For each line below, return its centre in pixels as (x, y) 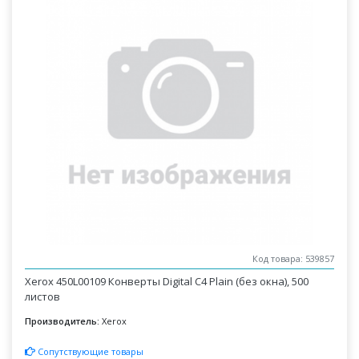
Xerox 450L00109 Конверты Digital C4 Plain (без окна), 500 (167, 281)
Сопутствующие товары (90, 351)
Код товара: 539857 (293, 259)
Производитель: (63, 321)
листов (43, 296)
